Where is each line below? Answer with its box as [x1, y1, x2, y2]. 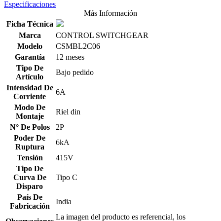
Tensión [16, 153, 43, 162]
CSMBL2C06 [56, 42, 100, 51]
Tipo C [56, 173, 77, 182]
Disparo [16, 182, 43, 191]
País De [17, 193, 42, 202]
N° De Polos [9, 123, 50, 132]
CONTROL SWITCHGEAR [56, 31, 148, 40]
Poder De [14, 134, 45, 143]
